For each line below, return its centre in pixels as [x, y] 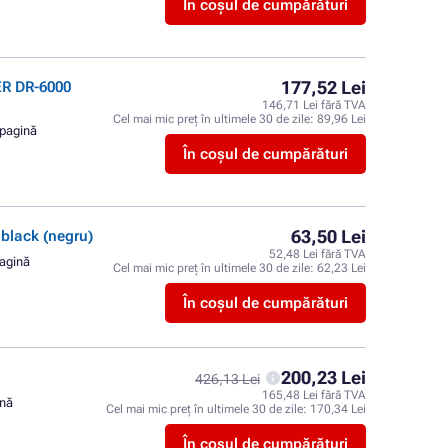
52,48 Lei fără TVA [317, 254]
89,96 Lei [341, 119]
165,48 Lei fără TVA [314, 395]
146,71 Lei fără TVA [314, 105]
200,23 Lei [323, 377]
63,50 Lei [328, 236]
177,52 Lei [323, 87]
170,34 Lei [338, 409]
